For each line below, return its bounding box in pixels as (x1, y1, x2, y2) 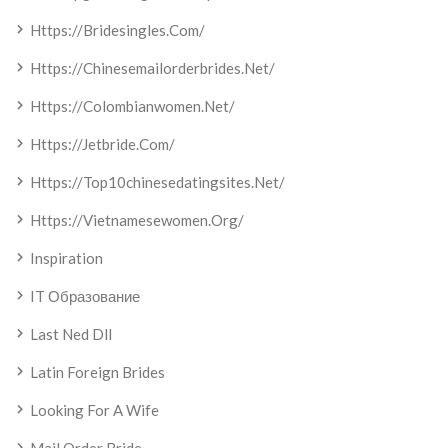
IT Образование (30, 287, 140, 305)
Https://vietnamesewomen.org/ (30, 211, 244, 229)
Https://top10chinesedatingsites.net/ (30, 173, 285, 191)
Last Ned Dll (30, 325, 112, 343)
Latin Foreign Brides (30, 363, 165, 381)
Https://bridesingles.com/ (30, 21, 205, 39)
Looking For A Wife (30, 401, 159, 419)
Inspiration (30, 249, 103, 267)
